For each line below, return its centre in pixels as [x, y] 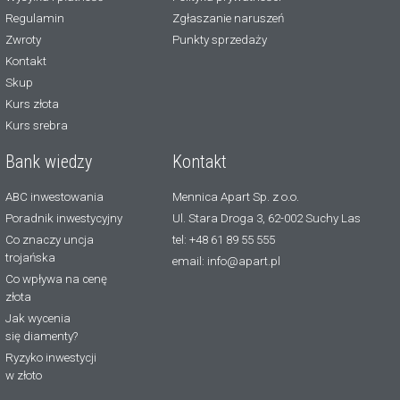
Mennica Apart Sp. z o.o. [235, 196]
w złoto [24, 375]
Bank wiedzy [49, 161]
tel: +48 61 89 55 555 [223, 239]
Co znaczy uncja [50, 239]
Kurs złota [32, 104]
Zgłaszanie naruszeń [228, 18]
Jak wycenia [38, 318]
